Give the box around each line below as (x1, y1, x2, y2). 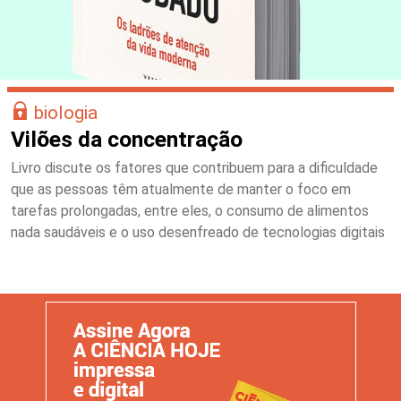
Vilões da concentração (11, 125, 243, 152)
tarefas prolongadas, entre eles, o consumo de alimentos (11, 201, 369, 219)
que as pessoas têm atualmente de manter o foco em (11, 180, 351, 198)
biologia (34, 100, 98, 124)
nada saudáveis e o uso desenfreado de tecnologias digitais (11, 223, 385, 241)
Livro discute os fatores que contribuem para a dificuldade (11, 158, 378, 176)
